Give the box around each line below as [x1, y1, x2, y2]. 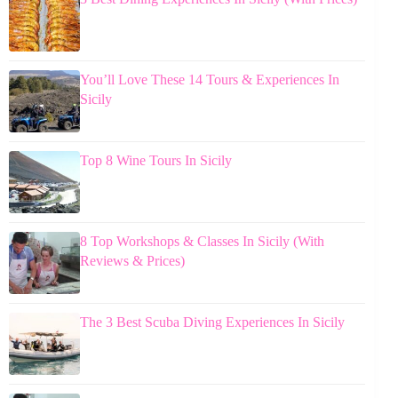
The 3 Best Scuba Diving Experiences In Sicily [80, 314, 345, 330]
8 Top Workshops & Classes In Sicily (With [80, 233, 324, 249]
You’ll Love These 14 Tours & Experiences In [80, 71, 339, 87]
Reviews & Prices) [80, 252, 185, 268]
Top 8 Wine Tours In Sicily [80, 152, 232, 168]
